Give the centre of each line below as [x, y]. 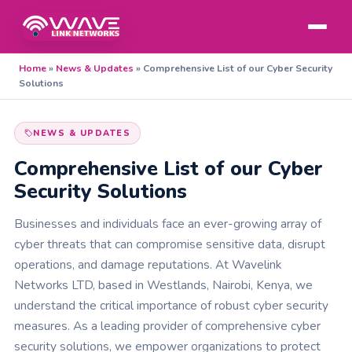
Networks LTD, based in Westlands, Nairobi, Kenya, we [163, 285]
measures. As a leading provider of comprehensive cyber [167, 326]
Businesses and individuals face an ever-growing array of [168, 224]
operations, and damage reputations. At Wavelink [148, 264]
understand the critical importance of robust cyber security [171, 305]
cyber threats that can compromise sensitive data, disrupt [170, 244]
